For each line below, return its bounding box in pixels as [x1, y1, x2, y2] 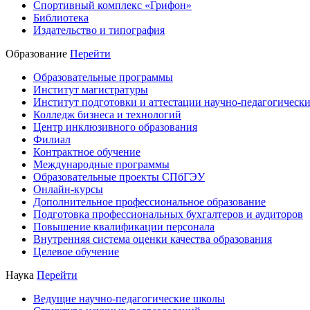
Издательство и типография [33, 24, 165, 36]
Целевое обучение [33, 246, 119, 257]
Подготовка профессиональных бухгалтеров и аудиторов [33, 208, 303, 220]
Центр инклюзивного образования [33, 121, 197, 133]
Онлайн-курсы [33, 183, 103, 195]
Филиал [33, 134, 71, 145]
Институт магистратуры [33, 84, 148, 95]
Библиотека [33, 12, 89, 24]
